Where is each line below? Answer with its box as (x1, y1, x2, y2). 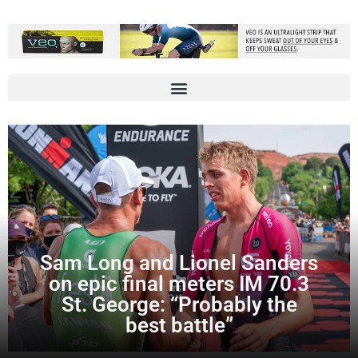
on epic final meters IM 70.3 (49, 270, 309, 296)
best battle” (125, 312, 233, 337)
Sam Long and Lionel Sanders (40, 249, 318, 275)
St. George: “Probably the (61, 291, 297, 316)
